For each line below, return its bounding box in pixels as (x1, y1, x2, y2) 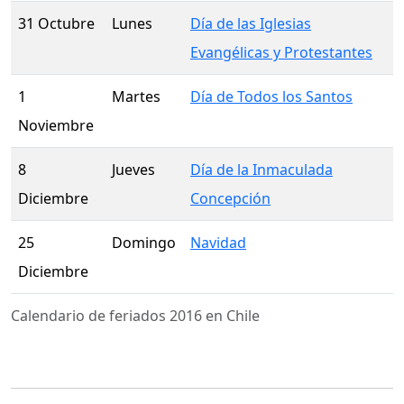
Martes (112, 87, 161, 107)
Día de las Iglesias (190, 14, 311, 34)
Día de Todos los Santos (190, 87, 353, 107)
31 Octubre (18, 14, 95, 34)
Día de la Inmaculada (190, 160, 333, 180)
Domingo (112, 233, 176, 253)
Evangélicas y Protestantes (190, 42, 372, 63)
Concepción (190, 188, 271, 209)
